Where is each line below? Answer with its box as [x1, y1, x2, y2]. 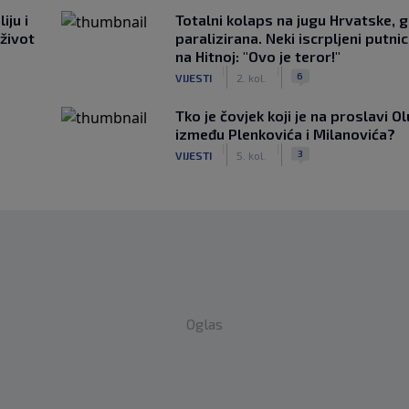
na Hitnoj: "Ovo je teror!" [174, 47, 341, 65]
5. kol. [236, 148, 267, 162]
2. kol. [236, 70, 267, 84]
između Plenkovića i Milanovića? [174, 125, 395, 142]
